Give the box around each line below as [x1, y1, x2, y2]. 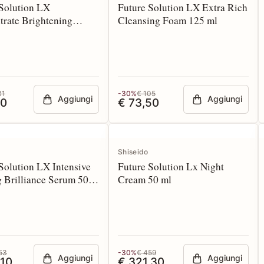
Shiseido [118, 147, 148, 156]
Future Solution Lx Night [118, 160, 224, 173]
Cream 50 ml [118, 173, 171, 186]
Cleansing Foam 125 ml [118, 14, 217, 27]
